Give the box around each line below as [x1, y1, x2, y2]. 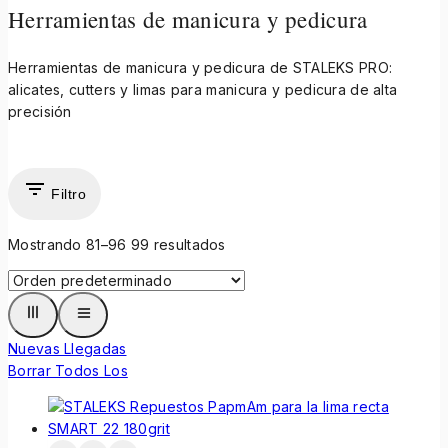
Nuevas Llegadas [8, 340, 127, 358]
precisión [8, 103, 72, 121]
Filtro [51, 186, 86, 203]
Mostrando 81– [8, 236, 108, 254]
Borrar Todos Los [8, 362, 128, 380]
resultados [149, 236, 226, 254]
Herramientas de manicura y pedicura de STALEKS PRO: [8, 59, 393, 77]
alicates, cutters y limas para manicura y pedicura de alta [8, 81, 398, 99]
